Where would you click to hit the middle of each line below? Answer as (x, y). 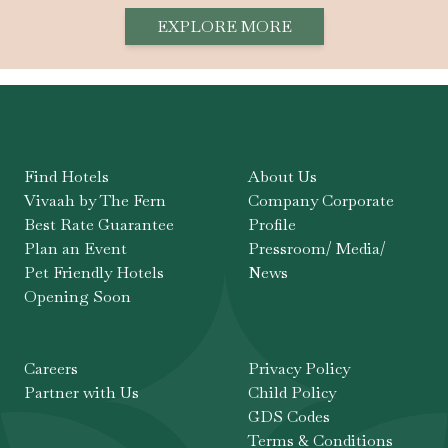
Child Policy (292, 392)
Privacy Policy (299, 368)
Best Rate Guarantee (99, 224)
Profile (272, 224)
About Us (282, 176)
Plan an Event (75, 248)
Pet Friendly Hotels (94, 272)
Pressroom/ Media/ (317, 248)
